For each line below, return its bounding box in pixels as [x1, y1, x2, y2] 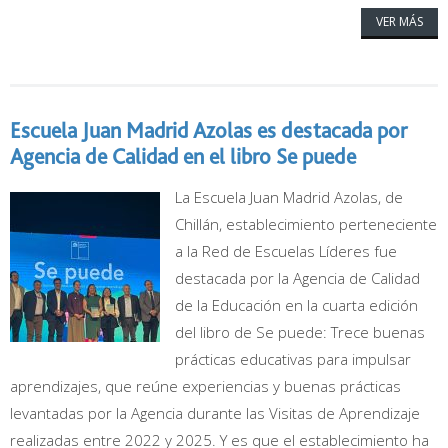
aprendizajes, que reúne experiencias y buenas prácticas [10, 376, 401, 396]
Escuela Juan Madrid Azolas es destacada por [10, 117, 407, 143]
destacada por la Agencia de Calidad [175, 268, 420, 288]
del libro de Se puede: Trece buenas [175, 322, 425, 342]
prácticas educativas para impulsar [175, 349, 411, 369]
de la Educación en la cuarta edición [175, 295, 418, 315]
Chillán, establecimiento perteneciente [175, 214, 437, 234]
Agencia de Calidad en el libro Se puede [10, 143, 356, 169]
